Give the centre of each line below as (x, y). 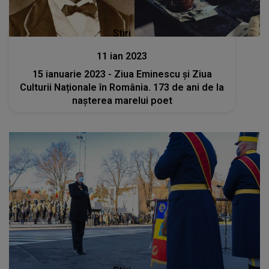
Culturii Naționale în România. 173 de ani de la (122, 87)
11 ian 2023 (122, 56)
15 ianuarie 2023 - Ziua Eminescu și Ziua (122, 74)
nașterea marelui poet (122, 100)
